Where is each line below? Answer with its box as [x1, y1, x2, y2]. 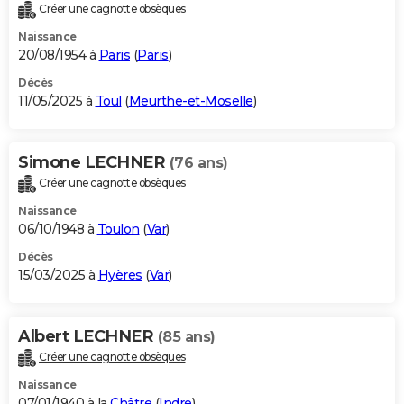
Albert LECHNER [18, 326, 158, 347]
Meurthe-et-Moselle [128, 93, 253, 110]
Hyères [97, 267, 142, 284]
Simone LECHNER [18, 152, 170, 173]
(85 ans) [157, 328, 216, 346]
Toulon [96, 221, 140, 238]
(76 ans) [169, 154, 228, 172]
